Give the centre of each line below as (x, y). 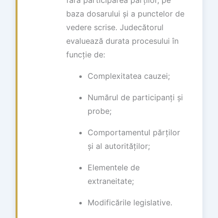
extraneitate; (111, 181)
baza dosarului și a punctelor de (125, 14)
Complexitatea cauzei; (129, 76)
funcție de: (86, 54)
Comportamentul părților (134, 132)
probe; (100, 111)
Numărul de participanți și (135, 97)
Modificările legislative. (130, 202)
